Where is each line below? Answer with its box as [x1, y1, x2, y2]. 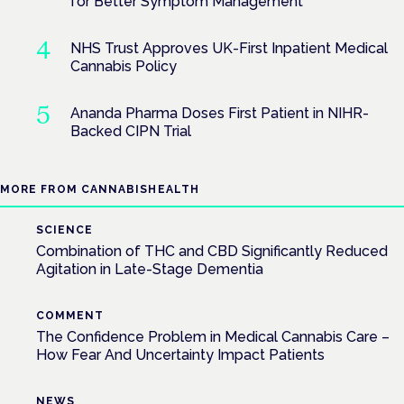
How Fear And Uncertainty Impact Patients [36, 345, 325, 363]
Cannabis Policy [69, 57, 177, 75]
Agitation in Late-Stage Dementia [36, 260, 263, 278]
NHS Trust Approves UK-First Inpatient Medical [69, 39, 388, 57]
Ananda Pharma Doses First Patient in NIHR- [69, 104, 369, 122]
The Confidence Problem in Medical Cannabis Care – [36, 327, 390, 345]
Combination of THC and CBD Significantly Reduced [36, 242, 388, 260]
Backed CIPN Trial [69, 122, 191, 140]
